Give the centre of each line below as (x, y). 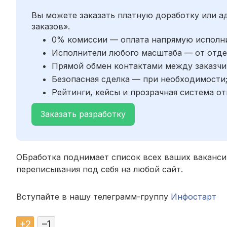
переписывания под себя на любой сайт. (100, 169)
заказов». (51, 26)
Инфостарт (194, 196)
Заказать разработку (83, 114)
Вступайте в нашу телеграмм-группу (93, 196)
